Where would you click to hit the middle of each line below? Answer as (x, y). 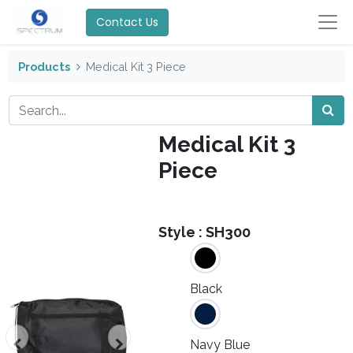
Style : (182, 232)
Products (44, 66)
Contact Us (128, 22)
